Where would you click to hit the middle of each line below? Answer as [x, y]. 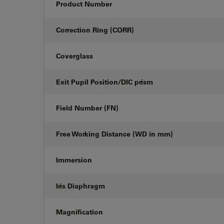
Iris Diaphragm [80, 186]
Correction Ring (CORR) [95, 30]
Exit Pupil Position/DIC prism [104, 82]
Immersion [74, 160]
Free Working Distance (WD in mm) [114, 134]
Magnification [79, 212]
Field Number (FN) [87, 108]
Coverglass [74, 56]
